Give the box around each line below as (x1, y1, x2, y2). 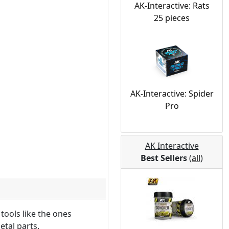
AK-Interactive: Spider (130, 88, 214, 99)
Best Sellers (141, 152, 187, 164)
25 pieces (154, 12, 190, 24)
